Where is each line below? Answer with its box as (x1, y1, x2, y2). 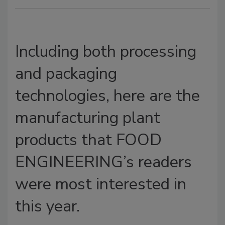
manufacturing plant (15, 106, 160, 129)
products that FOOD (15, 129, 162, 151)
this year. (15, 195, 80, 217)
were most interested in (15, 173, 186, 195)
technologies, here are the (15, 84, 200, 106)
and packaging (15, 62, 117, 84)
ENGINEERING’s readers (15, 151, 192, 173)
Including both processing (15, 40, 196, 62)
